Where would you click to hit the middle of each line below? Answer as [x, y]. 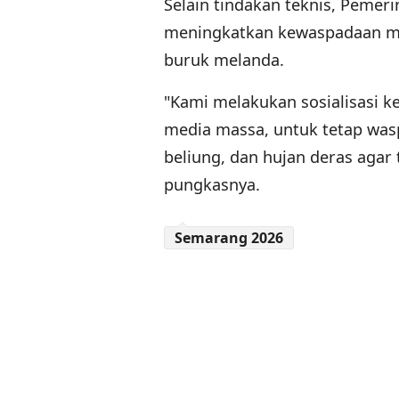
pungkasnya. [212, 185]
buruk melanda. [226, 60]
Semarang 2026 [229, 238]
